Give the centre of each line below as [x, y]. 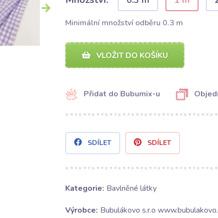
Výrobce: [81, 210]
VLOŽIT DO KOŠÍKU [131, 55]
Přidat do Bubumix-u [122, 94]
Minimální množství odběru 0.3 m [124, 23]
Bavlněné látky [131, 189]
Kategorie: [84, 189]
